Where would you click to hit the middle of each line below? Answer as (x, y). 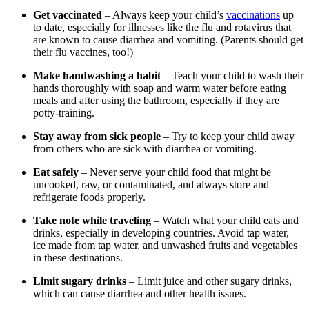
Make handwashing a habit (97, 75)
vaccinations (253, 14)
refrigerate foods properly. (91, 197)
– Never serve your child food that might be (175, 172)
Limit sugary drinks (80, 281)
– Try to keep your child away (228, 136)
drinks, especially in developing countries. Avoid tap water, (161, 232)
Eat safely (56, 172)
